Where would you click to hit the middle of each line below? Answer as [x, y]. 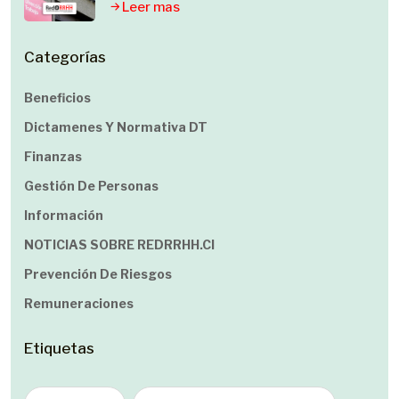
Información [64, 215]
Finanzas [53, 156]
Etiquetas [59, 348]
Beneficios [57, 98]
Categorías [65, 57]
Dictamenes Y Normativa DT [116, 127]
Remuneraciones [79, 303]
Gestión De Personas [91, 186]
